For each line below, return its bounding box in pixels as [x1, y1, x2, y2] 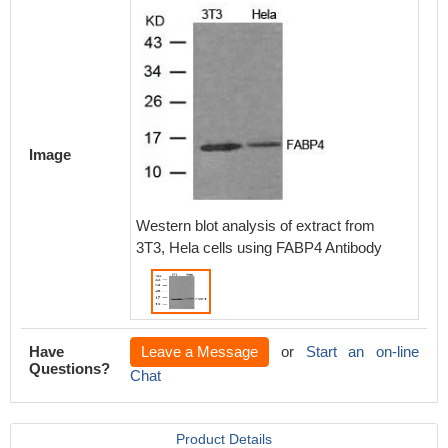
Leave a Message [141, 343, 258, 360]
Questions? [29, 360, 110, 377]
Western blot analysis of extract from [136, 217, 375, 234]
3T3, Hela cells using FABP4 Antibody [136, 239, 382, 256]
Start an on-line [305, 343, 419, 360]
